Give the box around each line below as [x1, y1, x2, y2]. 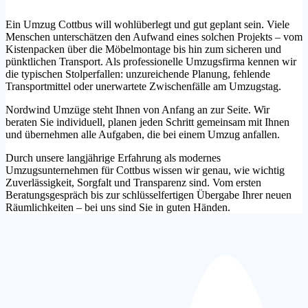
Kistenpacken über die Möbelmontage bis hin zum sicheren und [5, 43, 281, 55]
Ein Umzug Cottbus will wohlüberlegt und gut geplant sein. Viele [5, 18, 289, 30]
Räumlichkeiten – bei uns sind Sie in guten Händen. [5, 201, 230, 213]
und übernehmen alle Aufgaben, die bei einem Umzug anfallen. [5, 128, 280, 140]
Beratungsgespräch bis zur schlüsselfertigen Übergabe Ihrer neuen [5, 188, 291, 201]
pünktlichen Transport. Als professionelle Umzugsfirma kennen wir [5, 55, 296, 67]
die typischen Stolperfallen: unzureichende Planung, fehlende [5, 67, 270, 80]
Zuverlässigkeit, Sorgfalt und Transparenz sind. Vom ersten [5, 176, 261, 188]
